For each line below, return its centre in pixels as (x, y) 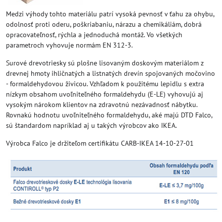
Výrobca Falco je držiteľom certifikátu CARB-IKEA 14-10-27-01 (100, 143)
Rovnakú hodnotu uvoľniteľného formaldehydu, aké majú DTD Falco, (109, 115)
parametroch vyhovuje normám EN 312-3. (69, 45)
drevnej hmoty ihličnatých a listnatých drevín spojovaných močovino (111, 73)
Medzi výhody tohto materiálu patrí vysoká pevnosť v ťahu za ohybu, (110, 14)
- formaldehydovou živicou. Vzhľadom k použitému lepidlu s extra (105, 83)
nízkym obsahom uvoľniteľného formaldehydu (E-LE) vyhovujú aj (105, 94)
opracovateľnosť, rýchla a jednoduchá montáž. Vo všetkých (94, 34)
